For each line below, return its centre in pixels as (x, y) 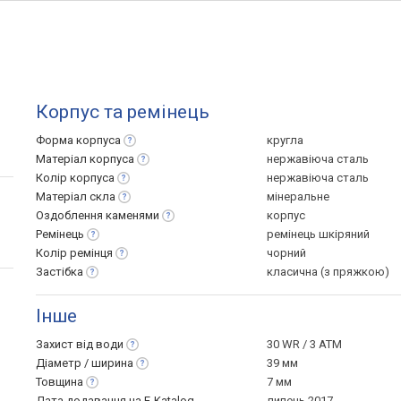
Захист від (66, 344)
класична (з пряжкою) (328, 272)
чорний (286, 253)
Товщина (60, 382)
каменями (132, 215)
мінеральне (298, 196)
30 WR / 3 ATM (304, 344)
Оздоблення (71, 215)
